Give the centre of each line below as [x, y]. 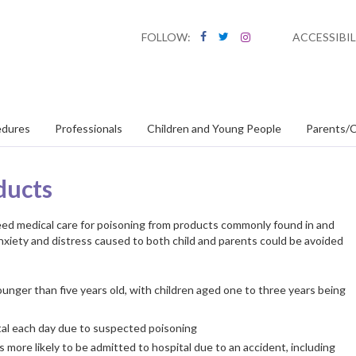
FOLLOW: [166, 37]
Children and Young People [214, 128]
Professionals [89, 128]
